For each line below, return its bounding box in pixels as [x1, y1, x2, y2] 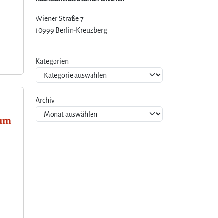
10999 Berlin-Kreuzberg [36, 26, 107, 34]
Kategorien [36, 57, 69, 65]
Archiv [36, 96, 54, 104]
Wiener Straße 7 [36, 14, 84, 22]
